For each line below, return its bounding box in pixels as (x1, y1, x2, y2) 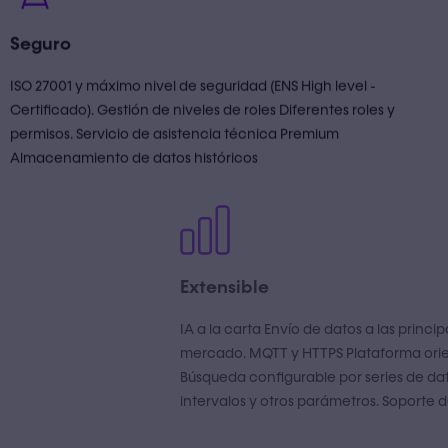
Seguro (10, 47, 71, 71)
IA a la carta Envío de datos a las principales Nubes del (10, 320, 371, 340)
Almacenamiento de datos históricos (10, 163, 258, 183)
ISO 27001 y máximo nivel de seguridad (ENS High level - (10, 91, 376, 111)
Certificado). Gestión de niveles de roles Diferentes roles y (10, 115, 395, 135)
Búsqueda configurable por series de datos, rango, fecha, (10, 368, 392, 388)
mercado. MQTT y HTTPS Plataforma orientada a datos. (10, 344, 377, 364)
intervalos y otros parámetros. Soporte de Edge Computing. (10, 392, 405, 412)
